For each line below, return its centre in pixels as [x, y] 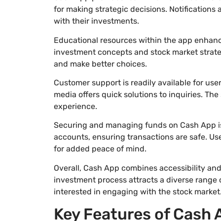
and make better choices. [100, 64]
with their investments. [96, 21]
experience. [75, 106]
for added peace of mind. [100, 149]
